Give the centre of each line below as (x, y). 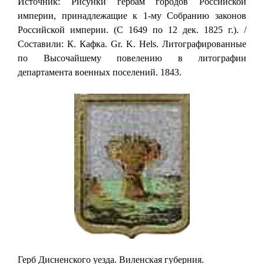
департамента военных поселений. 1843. (100, 72)
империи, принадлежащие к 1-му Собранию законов (132, 15)
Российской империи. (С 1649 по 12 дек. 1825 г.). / (132, 29)
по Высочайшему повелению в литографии (132, 58)
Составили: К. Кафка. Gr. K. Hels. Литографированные (132, 44)
